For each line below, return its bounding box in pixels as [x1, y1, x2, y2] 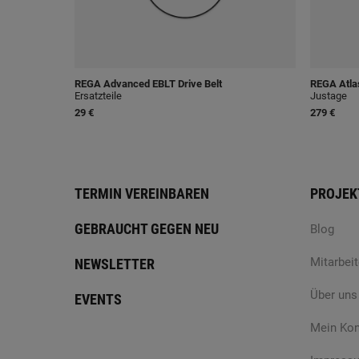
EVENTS [75, 291, 122, 309]
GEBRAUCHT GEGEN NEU [75, 220, 219, 238]
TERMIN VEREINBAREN [75, 185, 209, 203]
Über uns [310, 288, 357, 303]
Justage [310, 90, 347, 103]
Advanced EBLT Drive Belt [101, 78, 222, 91]
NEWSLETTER [75, 256, 155, 273]
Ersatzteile [75, 90, 122, 103]
